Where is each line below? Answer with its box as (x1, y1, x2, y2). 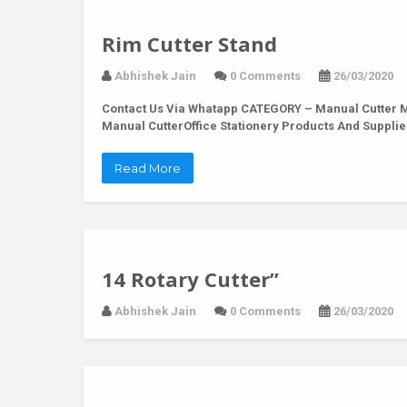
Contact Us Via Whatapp (102, 102, 238, 115)
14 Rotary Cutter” (102, 265, 279, 293)
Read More (114, 161, 181, 175)
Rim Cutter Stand (102, 30, 277, 57)
